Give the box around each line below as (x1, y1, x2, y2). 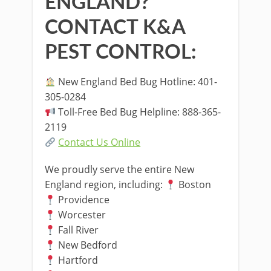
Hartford (56, 253, 99, 267)
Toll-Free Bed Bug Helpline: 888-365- (56, 105, 221, 119)
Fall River (56, 223, 99, 237)
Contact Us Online (58, 135, 141, 149)
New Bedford (56, 238, 118, 252)
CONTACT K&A (45, 18, 185, 38)
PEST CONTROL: (45, 42, 197, 62)
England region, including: (45, 178, 165, 191)
